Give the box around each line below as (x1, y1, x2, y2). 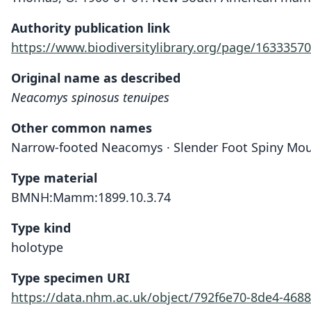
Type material (11, 169, 97, 186)
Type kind (11, 219, 71, 236)
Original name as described (11, 69, 180, 86)
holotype (11, 239, 63, 255)
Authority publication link (11, 19, 170, 36)
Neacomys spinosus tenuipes (11, 89, 169, 106)
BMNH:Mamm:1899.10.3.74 (11, 189, 171, 205)
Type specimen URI (11, 269, 130, 286)
